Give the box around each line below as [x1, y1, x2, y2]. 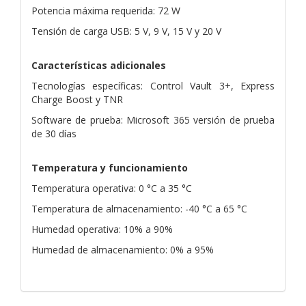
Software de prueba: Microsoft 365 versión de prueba [31, 113, 275, 126]
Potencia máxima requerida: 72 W [31, 3, 180, 17]
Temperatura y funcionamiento [31, 161, 188, 174]
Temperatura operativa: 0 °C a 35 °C [31, 181, 192, 195]
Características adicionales [31, 58, 166, 72]
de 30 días [31, 126, 76, 140]
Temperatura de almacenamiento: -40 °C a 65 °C [31, 201, 247, 215]
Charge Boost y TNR [31, 92, 123, 106]
